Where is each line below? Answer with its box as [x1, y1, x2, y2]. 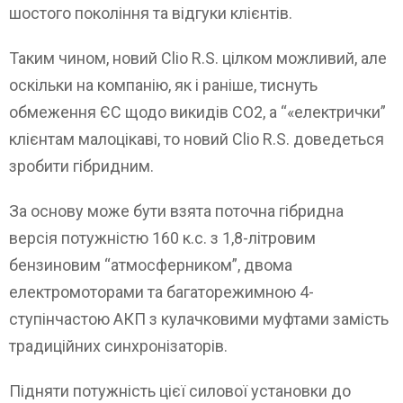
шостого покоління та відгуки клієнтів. [9, 4, 292, 23]
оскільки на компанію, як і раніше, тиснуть [9, 76, 318, 95]
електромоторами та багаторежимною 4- [9, 282, 314, 302]
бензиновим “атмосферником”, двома [9, 255, 292, 275]
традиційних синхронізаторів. [9, 336, 228, 356]
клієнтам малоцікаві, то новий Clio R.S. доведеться [9, 130, 384, 149]
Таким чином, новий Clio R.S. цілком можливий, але [9, 49, 387, 68]
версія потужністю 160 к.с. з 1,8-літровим [9, 228, 316, 248]
